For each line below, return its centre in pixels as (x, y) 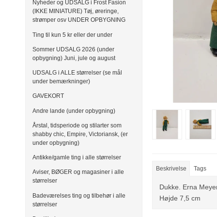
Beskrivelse (171, 168)
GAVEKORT (48, 96)
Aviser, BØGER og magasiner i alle (78, 172)
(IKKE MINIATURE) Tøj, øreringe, (76, 11)
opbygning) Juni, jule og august (74, 58)
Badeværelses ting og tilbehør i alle (79, 195)
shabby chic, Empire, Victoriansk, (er (80, 134)
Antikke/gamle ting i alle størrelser (77, 158)
